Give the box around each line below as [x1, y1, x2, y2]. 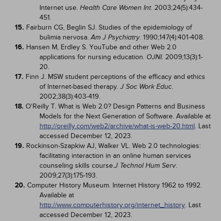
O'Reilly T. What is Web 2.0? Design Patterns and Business [26, 102, 205, 110]
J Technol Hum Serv [114, 162, 176, 169]
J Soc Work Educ [120, 83, 172, 90]
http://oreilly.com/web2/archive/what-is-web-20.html [39, 122, 195, 130]
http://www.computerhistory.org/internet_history [39, 201, 185, 209]
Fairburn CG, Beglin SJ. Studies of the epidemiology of [26, 23, 192, 32]
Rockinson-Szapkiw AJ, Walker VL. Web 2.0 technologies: [26, 142, 201, 150]
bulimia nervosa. [39, 33, 91, 41]
